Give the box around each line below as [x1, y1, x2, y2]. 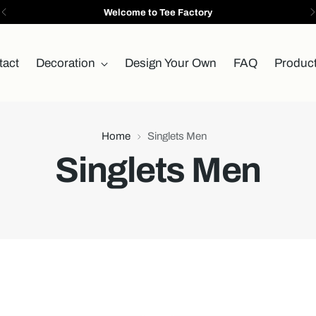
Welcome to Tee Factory [104, 6, 212, 18]
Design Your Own [125, 56, 217, 70]
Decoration [36, 56, 95, 70]
